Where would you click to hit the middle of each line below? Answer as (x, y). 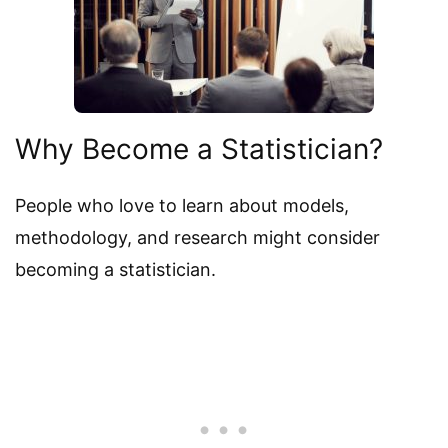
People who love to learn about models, (182, 205)
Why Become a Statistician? (199, 148)
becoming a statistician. (115, 269)
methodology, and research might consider (197, 237)
